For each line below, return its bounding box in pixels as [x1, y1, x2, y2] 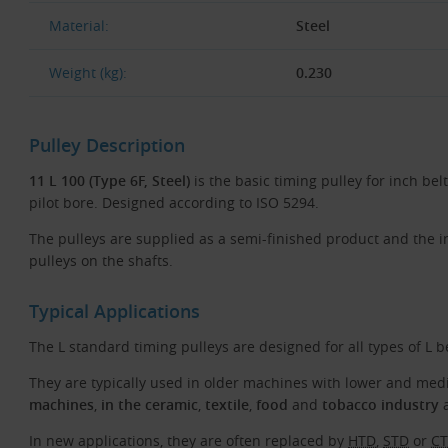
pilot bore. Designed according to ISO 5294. [29, 192, 319, 212]
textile [205, 395, 249, 415]
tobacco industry [322, 395, 439, 415]
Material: [49, 15, 109, 35]
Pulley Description [29, 132, 185, 157]
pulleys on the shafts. [29, 250, 173, 270]
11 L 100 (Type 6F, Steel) [29, 170, 190, 190]
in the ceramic [101, 395, 198, 415]
